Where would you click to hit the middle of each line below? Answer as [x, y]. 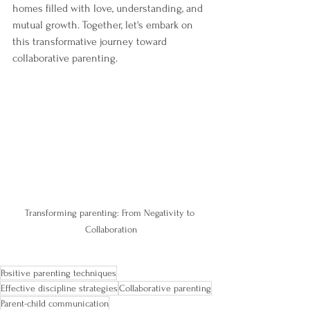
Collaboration [111, 229]
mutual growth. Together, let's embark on [104, 25]
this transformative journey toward [91, 42]
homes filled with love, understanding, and [109, 8]
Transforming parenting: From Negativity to [111, 212]
